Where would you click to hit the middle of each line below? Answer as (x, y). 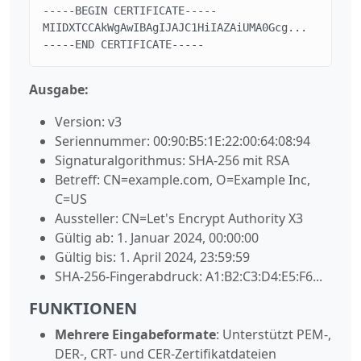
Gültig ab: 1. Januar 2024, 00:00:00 (157, 237)
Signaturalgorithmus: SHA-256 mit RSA (172, 160)
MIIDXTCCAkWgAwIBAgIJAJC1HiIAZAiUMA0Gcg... (175, 27)
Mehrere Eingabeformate (135, 334)
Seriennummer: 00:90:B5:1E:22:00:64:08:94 (183, 141)
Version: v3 (88, 121)
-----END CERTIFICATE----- (123, 44)
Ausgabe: (59, 89)
